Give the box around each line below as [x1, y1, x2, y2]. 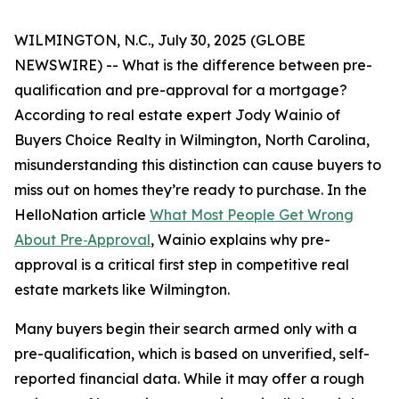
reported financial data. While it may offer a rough [14, 370, 364, 387]
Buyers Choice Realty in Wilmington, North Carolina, [14, 131, 370, 149]
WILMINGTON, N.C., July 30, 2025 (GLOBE [14, 31, 305, 49]
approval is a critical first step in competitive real [14, 256, 349, 273]
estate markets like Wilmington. [14, 281, 230, 298]
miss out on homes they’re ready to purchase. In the [14, 181, 367, 199]
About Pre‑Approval [14, 231, 151, 248]
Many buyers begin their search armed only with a [14, 320, 357, 338]
